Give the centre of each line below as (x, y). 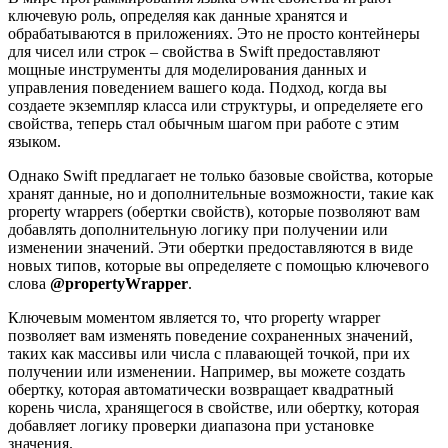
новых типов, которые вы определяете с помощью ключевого (218, 265)
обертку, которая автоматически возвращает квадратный (201, 389)
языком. (34, 141)
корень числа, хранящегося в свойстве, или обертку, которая (213, 407)
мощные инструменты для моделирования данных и (187, 69)
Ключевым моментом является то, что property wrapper (194, 317)
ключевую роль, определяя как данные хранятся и (178, 15)
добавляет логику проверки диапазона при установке (191, 425)
